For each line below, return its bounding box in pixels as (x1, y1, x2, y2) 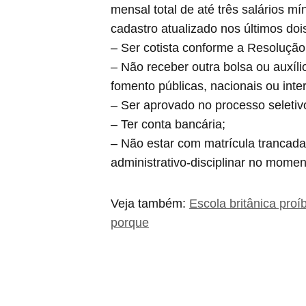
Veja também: (111, 196, 189, 210)
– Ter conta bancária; (111, 117, 225, 131)
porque (111, 215, 149, 229)
